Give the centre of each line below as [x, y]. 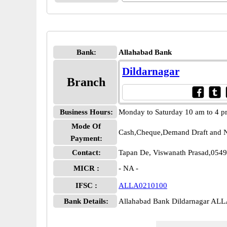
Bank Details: [86, 201]
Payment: [86, 138]
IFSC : [86, 185]
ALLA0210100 [143, 185]
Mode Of [86, 126]
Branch [86, 82]
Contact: [86, 153]
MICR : [86, 168]
